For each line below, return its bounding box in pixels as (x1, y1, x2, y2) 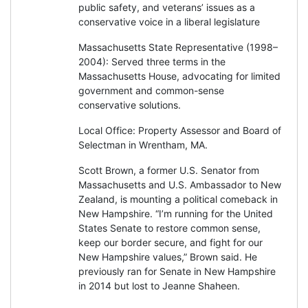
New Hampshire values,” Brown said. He (78, 250, 257, 263)
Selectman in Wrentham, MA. (78, 138, 208, 151)
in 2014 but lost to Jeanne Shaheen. (78, 279, 240, 291)
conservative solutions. (78, 98, 181, 111)
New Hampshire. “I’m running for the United (78, 207, 273, 219)
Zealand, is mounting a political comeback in (78, 192, 278, 205)
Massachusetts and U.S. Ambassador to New (78, 178, 281, 190)
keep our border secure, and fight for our (78, 236, 263, 248)
